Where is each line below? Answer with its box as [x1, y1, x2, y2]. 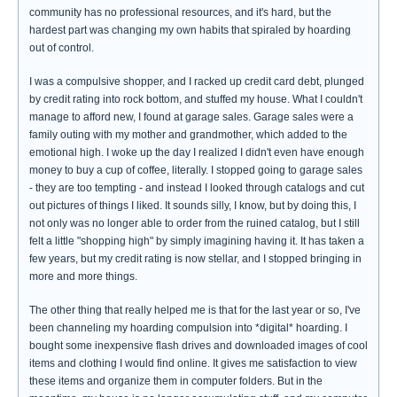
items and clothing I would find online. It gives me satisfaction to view [29, 357, 357, 370]
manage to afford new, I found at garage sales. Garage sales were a [29, 111, 354, 123]
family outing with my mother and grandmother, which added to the [29, 128, 347, 141]
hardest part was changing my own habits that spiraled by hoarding [29, 24, 351, 36]
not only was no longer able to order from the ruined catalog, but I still [29, 217, 360, 230]
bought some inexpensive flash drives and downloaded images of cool [29, 339, 368, 352]
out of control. [29, 42, 94, 54]
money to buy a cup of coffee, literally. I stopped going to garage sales [29, 164, 362, 176]
